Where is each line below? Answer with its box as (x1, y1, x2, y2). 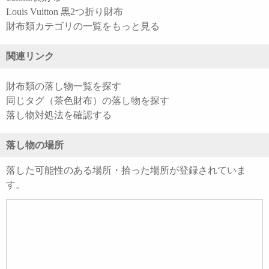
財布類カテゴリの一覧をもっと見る (6, 21, 160, 32)
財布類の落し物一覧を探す (6, 81, 121, 92)
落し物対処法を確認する (6, 110, 112, 121)
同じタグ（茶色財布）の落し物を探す (6, 95, 169, 106)
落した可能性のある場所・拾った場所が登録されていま (6, 165, 246, 176)
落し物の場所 (6, 140, 64, 151)
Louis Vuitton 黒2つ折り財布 (6, 7, 123, 17)
